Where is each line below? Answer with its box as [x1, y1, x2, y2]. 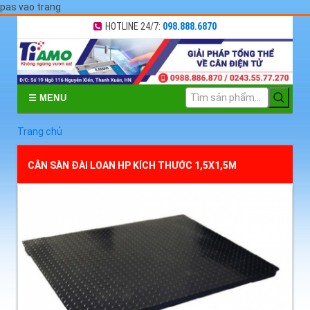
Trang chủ [17, 126, 62, 138]
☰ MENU [28, 93, 66, 104]
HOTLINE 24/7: [105, 21, 163, 32]
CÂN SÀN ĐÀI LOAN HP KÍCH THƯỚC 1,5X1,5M [28, 160, 237, 172]
